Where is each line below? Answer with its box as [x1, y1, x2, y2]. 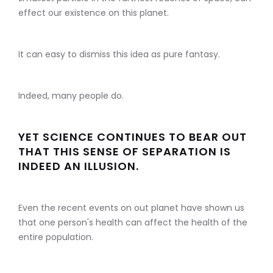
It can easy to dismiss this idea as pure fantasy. [18, 48, 220, 61]
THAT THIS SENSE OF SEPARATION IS [18, 144, 231, 160]
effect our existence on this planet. [18, 7, 169, 19]
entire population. [18, 231, 93, 244]
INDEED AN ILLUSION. [18, 158, 139, 174]
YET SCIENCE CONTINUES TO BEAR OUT [18, 129, 247, 145]
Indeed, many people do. [18, 90, 124, 102]
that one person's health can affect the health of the [18, 216, 247, 229]
